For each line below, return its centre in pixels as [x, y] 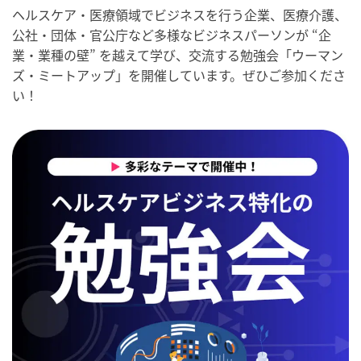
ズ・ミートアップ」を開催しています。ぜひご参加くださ [179, 75]
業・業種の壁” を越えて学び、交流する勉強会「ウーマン [178, 54]
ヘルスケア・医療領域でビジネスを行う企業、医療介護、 [180, 14]
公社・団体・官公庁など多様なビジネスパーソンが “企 [172, 34]
